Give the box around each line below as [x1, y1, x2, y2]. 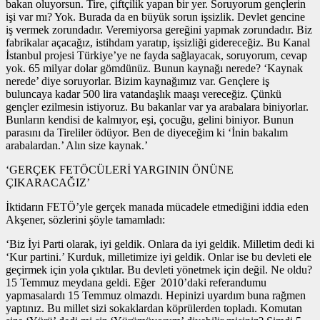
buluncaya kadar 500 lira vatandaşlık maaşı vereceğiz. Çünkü [6, 87, 281, 100]
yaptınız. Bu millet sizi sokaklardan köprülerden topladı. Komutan [6, 301, 302, 314]
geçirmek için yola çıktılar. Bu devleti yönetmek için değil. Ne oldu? [6, 263, 312, 276]
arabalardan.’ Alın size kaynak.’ [6, 139, 148, 151]
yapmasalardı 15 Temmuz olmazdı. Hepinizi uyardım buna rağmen [6, 289, 306, 301]
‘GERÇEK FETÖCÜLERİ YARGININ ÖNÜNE [6, 163, 234, 176]
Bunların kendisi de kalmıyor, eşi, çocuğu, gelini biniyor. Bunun [6, 113, 294, 126]
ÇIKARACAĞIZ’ [6, 176, 90, 189]
